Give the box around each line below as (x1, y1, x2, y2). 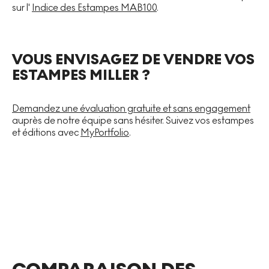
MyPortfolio (80, 126, 129, 138)
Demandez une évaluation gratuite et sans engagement (12, 102, 250, 114)
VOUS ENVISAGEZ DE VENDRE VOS (12, 50, 255, 68)
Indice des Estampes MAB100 (32, 1, 157, 13)
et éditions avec (12, 126, 80, 138)
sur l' (12, 1, 32, 13)
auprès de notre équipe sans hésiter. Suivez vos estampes (12, 114, 254, 126)
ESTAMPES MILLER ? (12, 66, 150, 84)
